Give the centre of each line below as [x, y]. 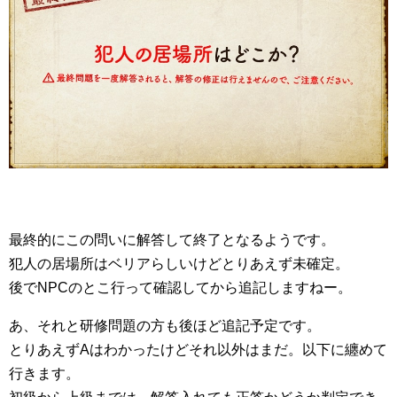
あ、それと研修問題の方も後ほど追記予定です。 [165, 325]
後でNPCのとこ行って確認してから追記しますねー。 [180, 287]
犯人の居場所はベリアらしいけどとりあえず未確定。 [179, 263]
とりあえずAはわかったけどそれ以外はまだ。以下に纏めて [198, 349]
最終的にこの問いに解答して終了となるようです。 [172, 239]
